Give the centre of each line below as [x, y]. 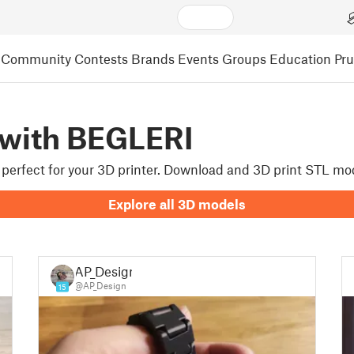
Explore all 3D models [177, 204]
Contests [101, 58]
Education [300, 58]
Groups [244, 58]
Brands [153, 58]
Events [198, 58]
